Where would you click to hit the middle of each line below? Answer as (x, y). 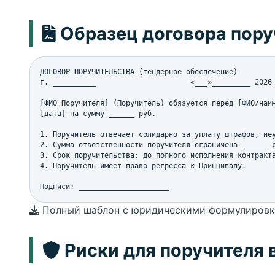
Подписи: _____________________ (104, 187)
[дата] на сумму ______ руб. (98, 114)
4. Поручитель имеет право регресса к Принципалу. (143, 166)
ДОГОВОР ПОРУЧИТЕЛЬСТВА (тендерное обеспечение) (139, 72)
